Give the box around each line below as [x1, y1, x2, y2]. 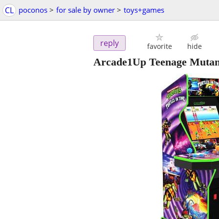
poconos [19, 5, 47, 15]
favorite [147, 42, 172, 51]
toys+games [124, 5, 164, 15]
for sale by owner [56, 5, 115, 15]
